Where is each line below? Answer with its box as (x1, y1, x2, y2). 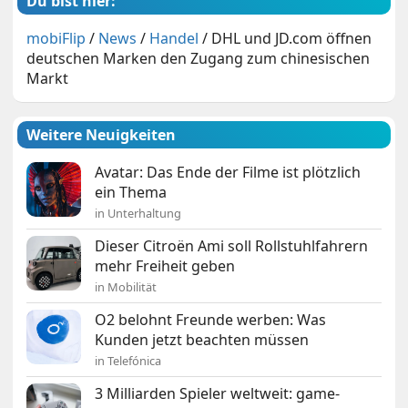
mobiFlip (26, 27, 87, 48)
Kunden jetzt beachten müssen (95, 329, 310, 350)
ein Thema (95, 181, 168, 202)
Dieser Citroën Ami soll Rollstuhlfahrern (95, 235, 369, 256)
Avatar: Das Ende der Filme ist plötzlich (95, 161, 362, 182)
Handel (149, 27, 199, 48)
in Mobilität (95, 278, 158, 295)
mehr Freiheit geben (95, 255, 236, 276)
